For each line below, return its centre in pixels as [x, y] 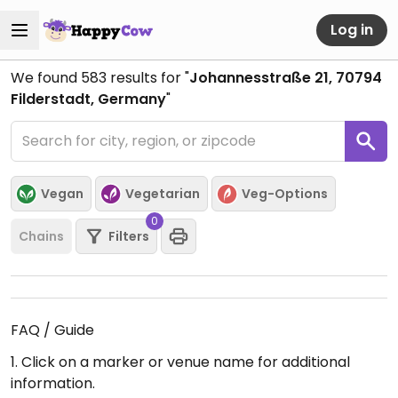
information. [53, 383]
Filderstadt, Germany [88, 99]
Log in [352, 29]
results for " [148, 78]
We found [46, 78]
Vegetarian [163, 193]
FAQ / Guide [52, 330]
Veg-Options [285, 193]
